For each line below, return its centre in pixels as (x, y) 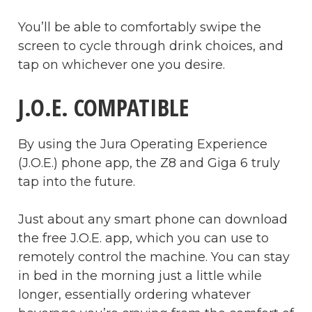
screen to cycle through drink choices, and (151, 46)
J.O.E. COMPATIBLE (103, 107)
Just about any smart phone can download (153, 219)
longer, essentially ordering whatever (134, 294)
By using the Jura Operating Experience (143, 144)
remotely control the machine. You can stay (154, 257)
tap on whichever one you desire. (122, 64)
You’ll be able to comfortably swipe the (140, 27)
